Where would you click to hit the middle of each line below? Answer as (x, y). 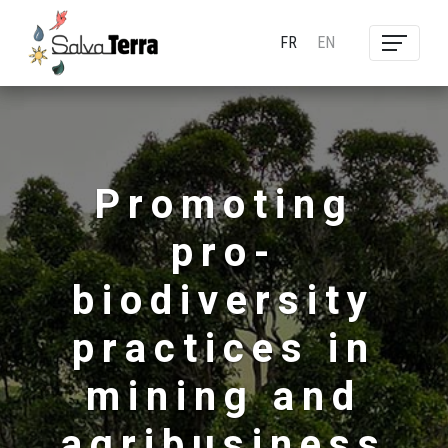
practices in (223, 349)
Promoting (223, 205)
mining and (223, 397)
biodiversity (224, 301)
